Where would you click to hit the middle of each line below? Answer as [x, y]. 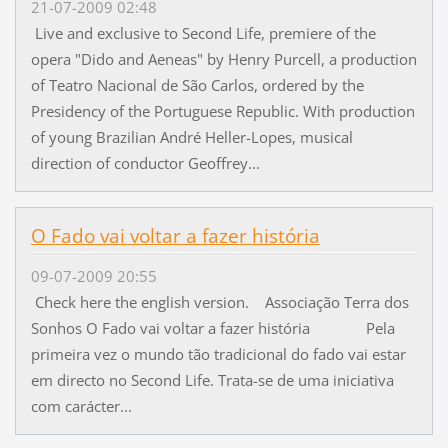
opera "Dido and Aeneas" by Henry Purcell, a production [223, 58]
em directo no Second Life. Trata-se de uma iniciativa [212, 380]
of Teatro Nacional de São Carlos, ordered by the [197, 84]
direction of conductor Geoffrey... [145, 162]
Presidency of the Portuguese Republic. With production [222, 110]
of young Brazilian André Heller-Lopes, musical [191, 136]
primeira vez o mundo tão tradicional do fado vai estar [218, 354]
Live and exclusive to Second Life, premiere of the [203, 32]
